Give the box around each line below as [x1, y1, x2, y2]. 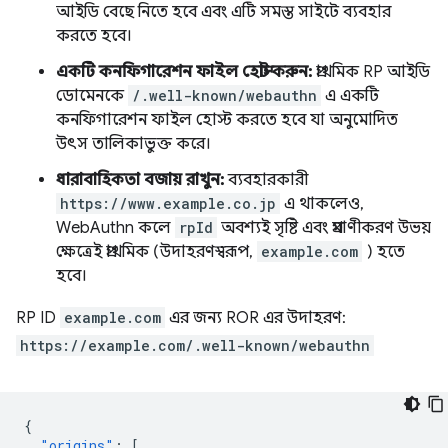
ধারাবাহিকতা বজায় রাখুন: [56, 170, 224, 190]
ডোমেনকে [56, 86, 128, 106]
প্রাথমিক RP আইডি [312, 62, 430, 82]
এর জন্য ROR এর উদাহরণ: [165, 308, 346, 328]
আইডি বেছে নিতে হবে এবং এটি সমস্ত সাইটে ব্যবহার [56, 2, 391, 22]
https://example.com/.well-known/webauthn [20, 336, 370, 355]
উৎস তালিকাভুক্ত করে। [56, 134, 211, 154]
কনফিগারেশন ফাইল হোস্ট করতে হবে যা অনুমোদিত [56, 110, 398, 130]
